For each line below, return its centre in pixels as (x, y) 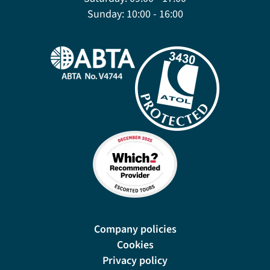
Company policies (135, 229)
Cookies (135, 245)
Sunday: (105, 14)
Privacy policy (135, 260)
